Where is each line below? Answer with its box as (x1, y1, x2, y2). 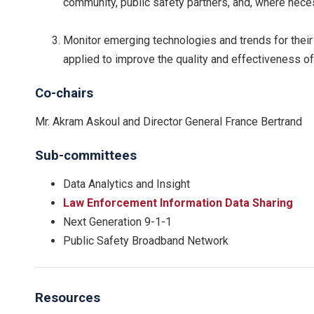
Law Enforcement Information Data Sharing (63, 196, 293, 210)
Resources (35, 289, 100, 306)
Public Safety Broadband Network (63, 233, 228, 247)
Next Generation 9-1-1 (63, 214, 172, 228)
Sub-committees (35, 147, 137, 163)
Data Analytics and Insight (63, 177, 190, 191)
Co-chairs (35, 85, 93, 101)
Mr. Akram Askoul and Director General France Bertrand (35, 114, 302, 128)
